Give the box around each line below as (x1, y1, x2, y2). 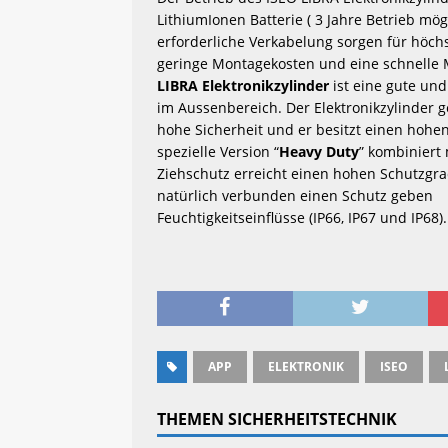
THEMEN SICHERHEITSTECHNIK (157, 407, 397, 430)
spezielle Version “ (157, 141, 279, 161)
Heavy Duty (279, 141, 359, 161)
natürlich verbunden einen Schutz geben (157, 185, 433, 205)
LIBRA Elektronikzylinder (157, 75, 329, 95)
